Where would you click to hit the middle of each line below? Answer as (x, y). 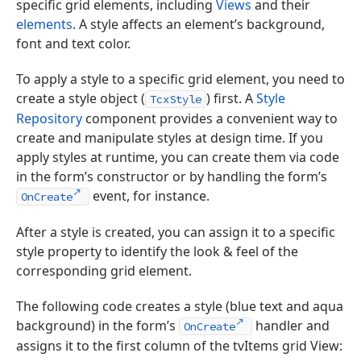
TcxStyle (176, 99)
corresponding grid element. (104, 271)
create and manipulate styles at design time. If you (170, 138)
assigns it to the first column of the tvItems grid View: (179, 346)
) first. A (231, 98)
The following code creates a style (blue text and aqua (180, 306)
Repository (49, 118)
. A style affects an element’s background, (199, 24)
